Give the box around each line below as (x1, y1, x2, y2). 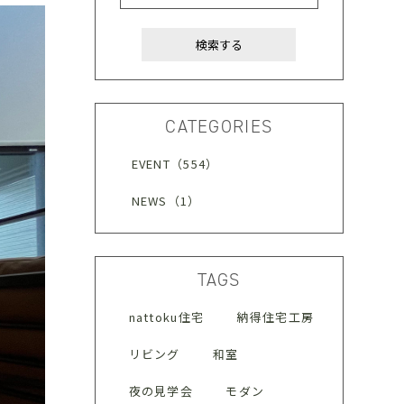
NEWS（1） (131, 192, 201, 209)
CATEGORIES (165, 115, 273, 138)
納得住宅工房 (236, 308, 315, 326)
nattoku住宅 (128, 308, 205, 326)
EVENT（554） (131, 155, 219, 172)
